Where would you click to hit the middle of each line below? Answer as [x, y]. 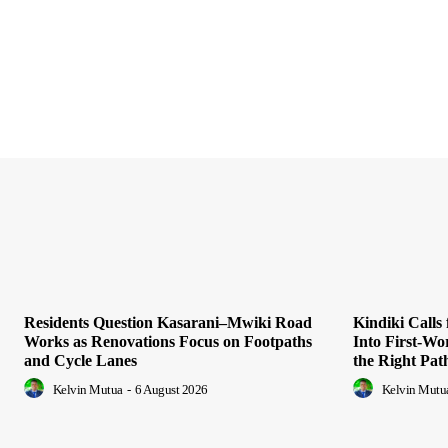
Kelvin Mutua [87, 390]
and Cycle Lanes [80, 361]
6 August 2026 [171, 390]
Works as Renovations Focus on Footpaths [168, 342]
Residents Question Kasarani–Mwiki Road [168, 323]
